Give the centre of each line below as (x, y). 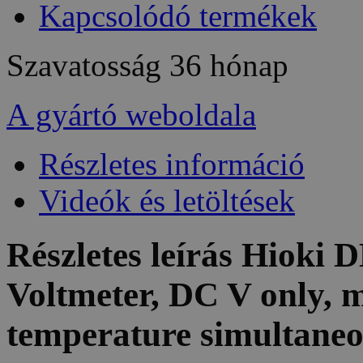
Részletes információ (172, 164)
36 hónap (229, 66)
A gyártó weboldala (131, 115)
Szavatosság (88, 66)
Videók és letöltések (167, 201)
